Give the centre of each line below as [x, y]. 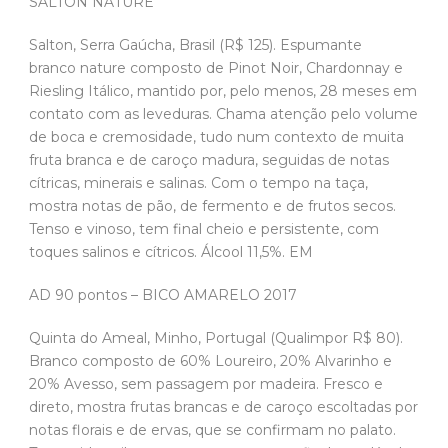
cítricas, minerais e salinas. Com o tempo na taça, [198, 183]
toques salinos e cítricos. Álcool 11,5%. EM [173, 252]
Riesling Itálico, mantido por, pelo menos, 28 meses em [223, 91]
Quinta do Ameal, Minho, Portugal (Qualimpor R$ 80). [216, 338]
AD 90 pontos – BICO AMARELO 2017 [165, 295]
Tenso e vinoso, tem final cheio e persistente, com [204, 229]
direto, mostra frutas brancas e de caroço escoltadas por [223, 407]
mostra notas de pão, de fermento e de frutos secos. [212, 206]
